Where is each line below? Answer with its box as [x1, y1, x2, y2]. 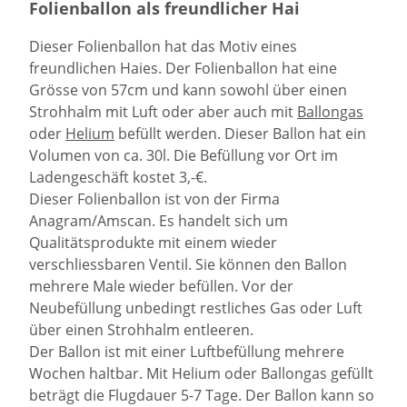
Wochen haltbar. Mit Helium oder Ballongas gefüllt [29, 363, 373, 384]
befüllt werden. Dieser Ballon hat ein [114, 124, 366, 144]
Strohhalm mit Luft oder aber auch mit [29, 102, 297, 123]
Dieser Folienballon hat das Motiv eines [29, 36, 297, 57]
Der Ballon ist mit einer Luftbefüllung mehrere [29, 342, 344, 362]
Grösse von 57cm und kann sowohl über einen [29, 80, 347, 101]
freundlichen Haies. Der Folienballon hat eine [29, 58, 337, 79]
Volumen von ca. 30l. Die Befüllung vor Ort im [29, 145, 338, 166]
